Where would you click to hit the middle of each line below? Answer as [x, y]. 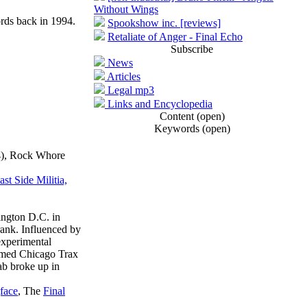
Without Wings [126, 9]
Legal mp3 [130, 90]
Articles [123, 76]
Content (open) [192, 116]
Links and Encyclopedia [159, 104]
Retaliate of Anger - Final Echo [175, 37]
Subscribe [192, 49]
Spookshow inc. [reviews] [164, 23]
